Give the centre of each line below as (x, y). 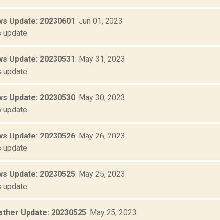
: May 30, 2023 (100, 98)
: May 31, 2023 (100, 59)
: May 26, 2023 (100, 136)
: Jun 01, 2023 (99, 21)
